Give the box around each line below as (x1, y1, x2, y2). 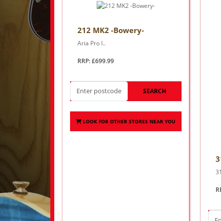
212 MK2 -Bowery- (77, 25, 144, 35)
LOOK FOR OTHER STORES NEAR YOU (82, 117, 176, 125)
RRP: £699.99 (77, 56, 114, 65)
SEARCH (143, 86, 166, 95)
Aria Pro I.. (77, 38, 106, 47)
